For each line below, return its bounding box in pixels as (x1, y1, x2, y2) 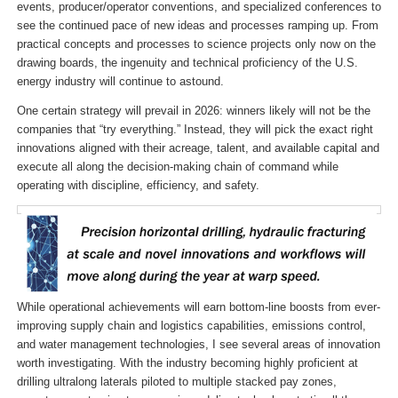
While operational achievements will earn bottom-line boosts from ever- (16, 299, 380, 314)
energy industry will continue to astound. (16, 74, 224, 88)
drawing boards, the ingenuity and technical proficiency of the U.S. (16, 55, 358, 69)
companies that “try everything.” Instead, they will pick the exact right (16, 122, 373, 136)
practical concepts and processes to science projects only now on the (16, 36, 376, 51)
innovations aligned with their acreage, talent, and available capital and (16, 140, 379, 155)
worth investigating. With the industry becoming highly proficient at (16, 355, 358, 370)
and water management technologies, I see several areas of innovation (16, 337, 380, 351)
